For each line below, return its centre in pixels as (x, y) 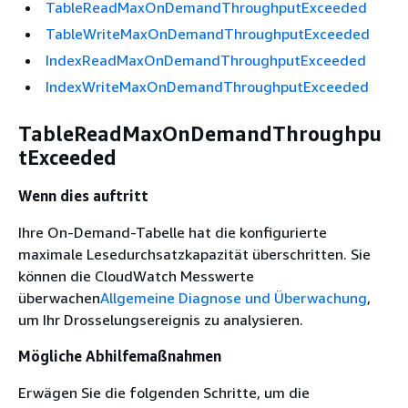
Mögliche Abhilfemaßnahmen (120, 356)
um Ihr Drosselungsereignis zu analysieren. (161, 319)
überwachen (59, 297)
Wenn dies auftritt (83, 195)
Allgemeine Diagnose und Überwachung (234, 297)
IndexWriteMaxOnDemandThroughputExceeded (207, 86)
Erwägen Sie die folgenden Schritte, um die (164, 392)
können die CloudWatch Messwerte (136, 275)
